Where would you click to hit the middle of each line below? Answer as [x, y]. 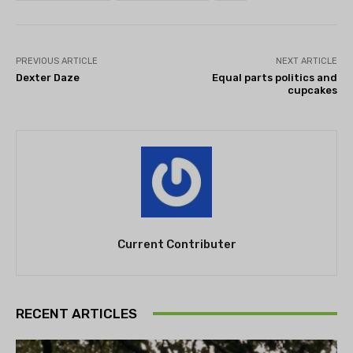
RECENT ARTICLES [76, 313]
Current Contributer [176, 244]
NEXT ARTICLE [306, 61]
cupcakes [312, 90]
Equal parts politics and [274, 77]
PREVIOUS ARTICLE [57, 61]
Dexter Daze [48, 77]
